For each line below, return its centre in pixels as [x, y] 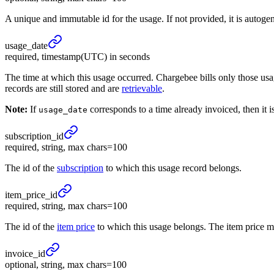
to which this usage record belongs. [172, 168]
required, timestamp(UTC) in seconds [77, 57]
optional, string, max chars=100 [66, 265]
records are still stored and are [63, 89]
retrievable [142, 89]
